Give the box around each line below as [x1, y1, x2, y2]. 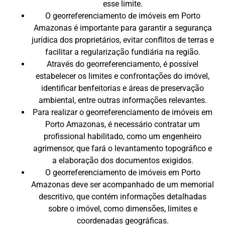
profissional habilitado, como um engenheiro [44, 132, 201, 142]
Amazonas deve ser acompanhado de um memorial [31, 180, 214, 190]
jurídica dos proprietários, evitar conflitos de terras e [31, 35, 214, 45]
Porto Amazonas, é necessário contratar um [45, 120, 200, 130]
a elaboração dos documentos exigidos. [52, 156, 193, 166]
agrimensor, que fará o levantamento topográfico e [33, 144, 212, 154]
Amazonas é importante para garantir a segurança [33, 23, 212, 33]
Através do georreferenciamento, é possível [47, 59, 198, 69]
